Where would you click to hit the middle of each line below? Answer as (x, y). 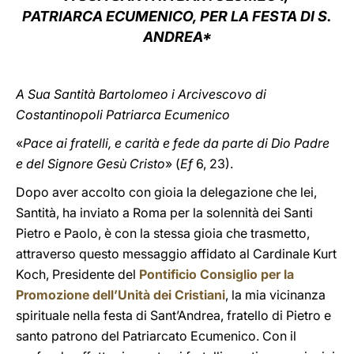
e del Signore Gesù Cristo (90, 164)
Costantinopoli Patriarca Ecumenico (123, 115)
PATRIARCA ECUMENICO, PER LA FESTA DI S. (177, 16)
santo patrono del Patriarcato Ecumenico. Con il (156, 336)
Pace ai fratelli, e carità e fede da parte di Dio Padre (176, 143)
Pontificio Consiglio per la (217, 274)
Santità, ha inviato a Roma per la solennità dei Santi (164, 213)
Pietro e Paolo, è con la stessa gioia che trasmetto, (163, 233)
